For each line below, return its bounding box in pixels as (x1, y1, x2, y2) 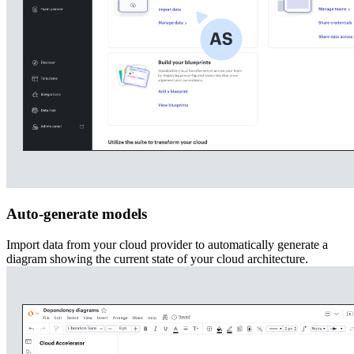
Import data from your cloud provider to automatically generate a (6, 238, 328, 252)
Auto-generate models (6, 205, 147, 223)
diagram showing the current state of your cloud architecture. (6, 252, 308, 266)
